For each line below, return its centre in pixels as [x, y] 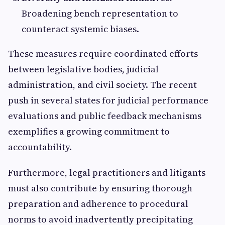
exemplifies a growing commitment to [89, 131]
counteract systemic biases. [80, 29]
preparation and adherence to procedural [98, 204]
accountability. [40, 147]
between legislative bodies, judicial [83, 69]
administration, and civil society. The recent [102, 85]
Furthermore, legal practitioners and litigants [107, 173]
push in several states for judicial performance [108, 100]
